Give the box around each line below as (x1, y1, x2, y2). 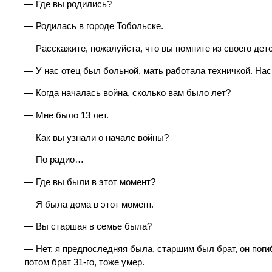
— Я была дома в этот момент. (24, 199, 154, 209)
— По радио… (24, 155, 84, 165)
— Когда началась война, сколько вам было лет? (24, 88, 231, 98)
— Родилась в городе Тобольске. (24, 21, 163, 32)
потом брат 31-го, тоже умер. (24, 257, 144, 267)
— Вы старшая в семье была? (24, 222, 152, 232)
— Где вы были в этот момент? (24, 177, 155, 187)
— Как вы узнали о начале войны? (24, 132, 169, 143)
